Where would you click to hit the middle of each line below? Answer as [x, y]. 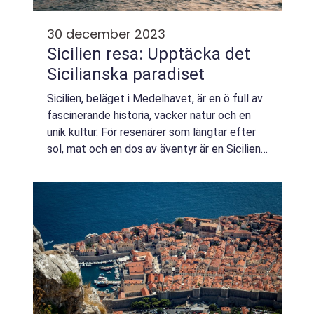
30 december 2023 [106, 34]
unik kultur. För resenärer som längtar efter [151, 132]
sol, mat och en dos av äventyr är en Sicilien [154, 149]
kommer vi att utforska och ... [119, 183]
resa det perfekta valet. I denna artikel [142, 166]
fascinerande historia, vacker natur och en [149, 115]
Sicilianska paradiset [126, 74]
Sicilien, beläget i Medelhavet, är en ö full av [155, 98]
